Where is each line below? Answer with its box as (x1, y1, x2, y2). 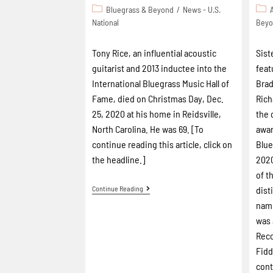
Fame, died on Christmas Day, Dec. (92, 93, 224, 104)
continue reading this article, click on (92, 138, 232, 150)
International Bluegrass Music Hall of (92, 77, 229, 89)
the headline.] (92, 154, 145, 165)
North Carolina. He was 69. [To (92, 123, 204, 135)
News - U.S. (183, 4, 221, 15)
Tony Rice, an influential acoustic (92, 47, 216, 58)
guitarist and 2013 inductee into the (92, 62, 227, 74)
